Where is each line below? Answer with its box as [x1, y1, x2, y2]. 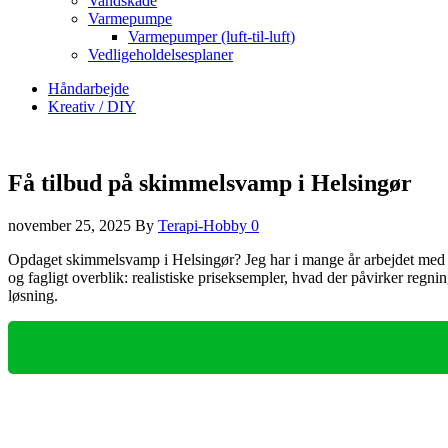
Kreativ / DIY [48, 98, 136, 115]
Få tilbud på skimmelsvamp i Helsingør [8, 169, 412, 196]
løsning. [8, 286, 58, 304]
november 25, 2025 [8, 216, 135, 234]
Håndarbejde [48, 80, 129, 97]
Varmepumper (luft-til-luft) [128, 28, 295, 45]
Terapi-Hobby [158, 216, 251, 234]
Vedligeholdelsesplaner [88, 46, 233, 63]
